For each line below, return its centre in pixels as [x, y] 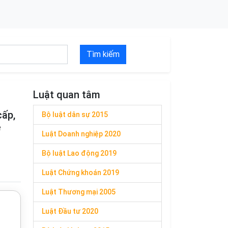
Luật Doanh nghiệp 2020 [81, 134]
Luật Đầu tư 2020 [70, 211]
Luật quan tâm [67, 95]
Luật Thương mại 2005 [79, 192]
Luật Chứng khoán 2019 [80, 173]
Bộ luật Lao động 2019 [79, 153]
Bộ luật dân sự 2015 [75, 115]
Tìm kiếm [103, 54]
